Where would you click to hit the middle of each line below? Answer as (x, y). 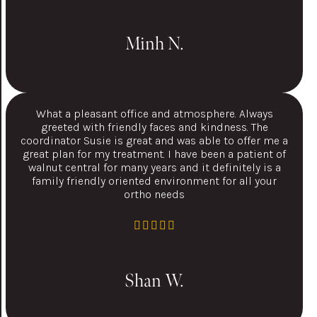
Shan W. (155, 280)
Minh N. (154, 44)
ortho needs (155, 194)
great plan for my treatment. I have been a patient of (155, 154)
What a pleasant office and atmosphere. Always (154, 113)
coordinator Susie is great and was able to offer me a (155, 140)
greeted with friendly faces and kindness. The (154, 127)
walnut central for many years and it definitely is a (154, 167)
